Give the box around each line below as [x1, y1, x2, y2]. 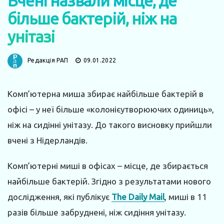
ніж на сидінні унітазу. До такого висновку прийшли [7, 119, 212, 129]
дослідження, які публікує [7, 191, 111, 201]
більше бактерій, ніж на [7, 9, 176, 27]
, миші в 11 [164, 191, 207, 201]
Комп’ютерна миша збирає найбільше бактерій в [7, 88, 203, 98]
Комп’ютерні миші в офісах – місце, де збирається [7, 160, 208, 170]
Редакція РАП [27, 56, 68, 63]
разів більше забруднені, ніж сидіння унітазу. [7, 207, 186, 217]
